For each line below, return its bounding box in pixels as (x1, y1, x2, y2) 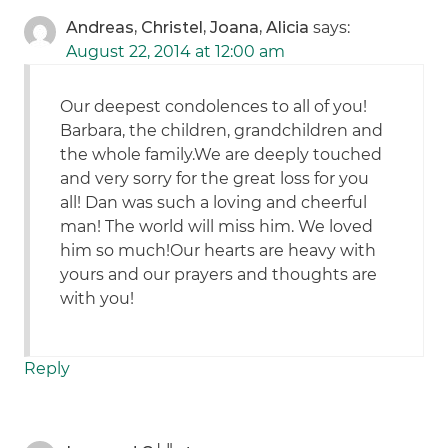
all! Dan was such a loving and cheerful (60, 193, 368, 213)
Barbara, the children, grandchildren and (60, 121, 384, 141)
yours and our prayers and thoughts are (60, 265, 378, 285)
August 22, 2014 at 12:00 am (66, 42, 286, 62)
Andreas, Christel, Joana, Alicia (66, 18, 310, 38)
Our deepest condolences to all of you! (60, 97, 368, 117)
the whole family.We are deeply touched (60, 145, 383, 165)
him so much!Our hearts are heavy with (60, 241, 377, 261)
